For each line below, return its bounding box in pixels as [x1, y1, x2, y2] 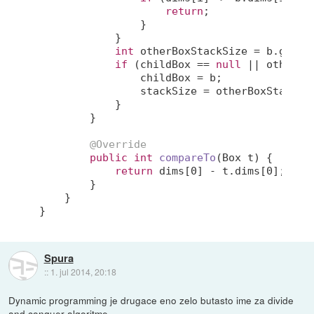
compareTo [159, 151, 217, 165]
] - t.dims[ [197, 165, 267, 178]
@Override [90, 138, 147, 151]
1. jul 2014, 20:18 [50, 266, 116, 278]
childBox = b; [39, 71, 223, 85]
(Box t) [216, 151, 261, 165]
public [90, 151, 128, 165]
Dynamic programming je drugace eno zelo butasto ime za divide [8, 293, 294, 308]
